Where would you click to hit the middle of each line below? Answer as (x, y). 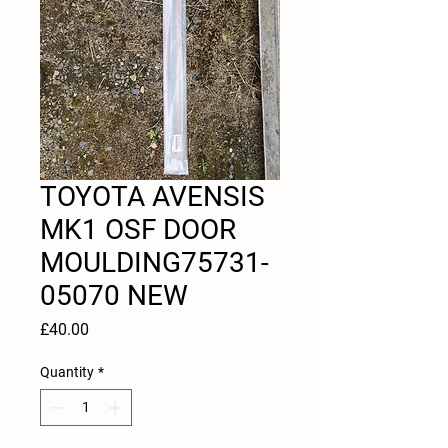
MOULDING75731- (154, 262)
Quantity (67, 372)
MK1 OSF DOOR (138, 229)
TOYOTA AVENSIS (152, 196)
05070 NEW (114, 295)
